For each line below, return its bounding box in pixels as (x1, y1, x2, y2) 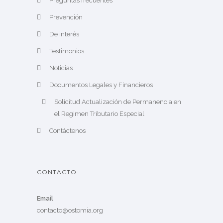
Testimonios (49, 47, 84, 55)
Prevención (49, 13, 83, 21)
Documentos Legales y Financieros (49, 81, 153, 89)
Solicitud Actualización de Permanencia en (54, 98, 181, 106)
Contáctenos (49, 127, 86, 135)
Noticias (49, 64, 73, 72)
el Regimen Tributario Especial (54, 110, 144, 118)
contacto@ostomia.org (37, 207, 103, 215)
